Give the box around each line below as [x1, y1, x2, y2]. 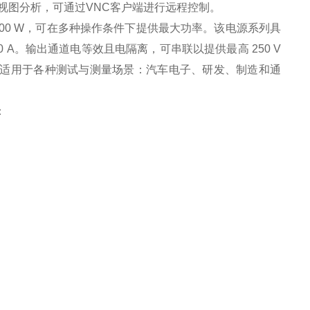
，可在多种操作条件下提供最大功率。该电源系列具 [24, 22, 281, 34]
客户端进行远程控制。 [110, 1, 221, 13]
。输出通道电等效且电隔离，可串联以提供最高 [14, 43, 249, 55]
